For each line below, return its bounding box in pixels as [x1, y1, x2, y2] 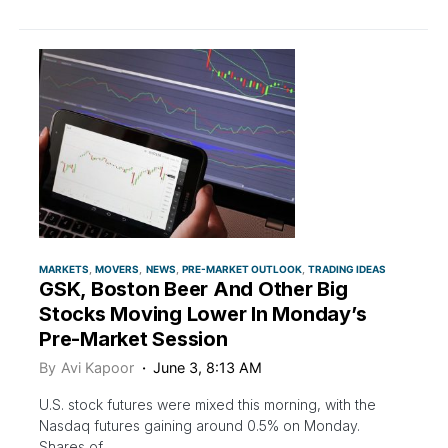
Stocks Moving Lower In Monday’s [39, 301, 367, 326]
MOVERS [95, 262, 140, 275]
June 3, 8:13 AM [153, 358, 263, 376]
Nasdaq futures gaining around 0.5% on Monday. [39, 416, 360, 434]
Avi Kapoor [61, 358, 134, 376]
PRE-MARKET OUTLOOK [181, 262, 302, 275]
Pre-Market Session [39, 326, 228, 351]
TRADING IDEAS [308, 262, 386, 275]
